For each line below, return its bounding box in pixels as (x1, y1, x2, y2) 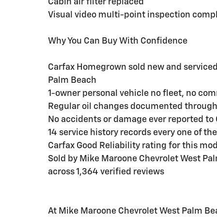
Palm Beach (48, 76, 96, 85)
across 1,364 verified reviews (48, 168, 164, 177)
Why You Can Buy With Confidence (48, 37, 187, 46)
